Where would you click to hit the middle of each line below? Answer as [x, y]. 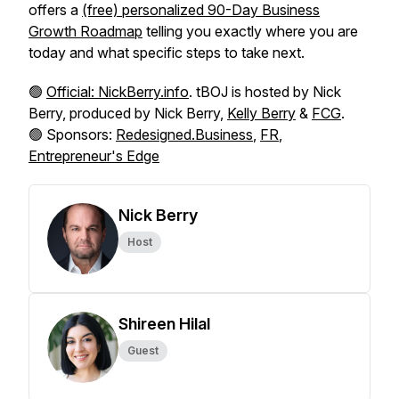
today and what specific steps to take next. [167, 53]
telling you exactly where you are [250, 31]
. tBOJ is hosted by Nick [265, 92]
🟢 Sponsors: [72, 134]
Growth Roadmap [85, 31]
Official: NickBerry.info [118, 92]
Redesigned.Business [184, 134]
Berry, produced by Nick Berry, [128, 113]
